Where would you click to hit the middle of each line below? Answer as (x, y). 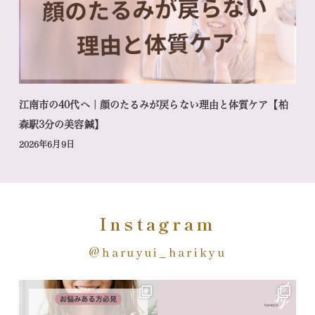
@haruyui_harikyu (157, 251)
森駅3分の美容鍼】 (61, 124)
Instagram (157, 223)
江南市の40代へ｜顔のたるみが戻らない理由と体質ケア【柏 (153, 104)
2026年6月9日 (46, 144)
